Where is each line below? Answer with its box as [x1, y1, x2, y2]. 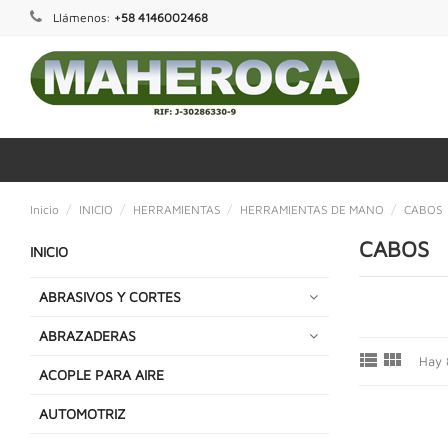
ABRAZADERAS [39, 326, 136, 344]
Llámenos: [50, 10, 114, 25]
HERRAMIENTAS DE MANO [240, 201, 385, 217]
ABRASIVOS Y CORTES [39, 287, 181, 305]
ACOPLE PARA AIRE [39, 365, 164, 383]
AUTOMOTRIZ [39, 404, 126, 422]
